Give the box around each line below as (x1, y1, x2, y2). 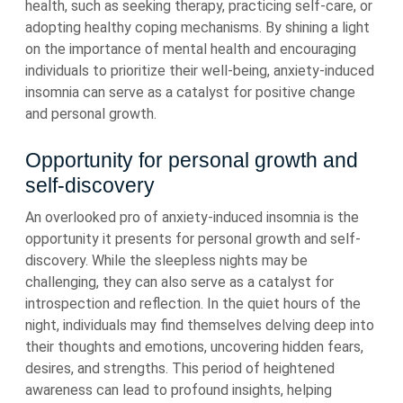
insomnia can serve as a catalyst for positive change (25, 84, 355, 101)
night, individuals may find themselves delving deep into (25, 317, 374, 334)
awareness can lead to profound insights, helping (25, 381, 332, 399)
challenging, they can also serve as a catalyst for (25, 273, 334, 291)
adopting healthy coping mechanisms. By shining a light (25, 19, 370, 36)
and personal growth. (25, 105, 157, 122)
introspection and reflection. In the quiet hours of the (25, 295, 361, 312)
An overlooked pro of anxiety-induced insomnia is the (25, 209, 359, 226)
